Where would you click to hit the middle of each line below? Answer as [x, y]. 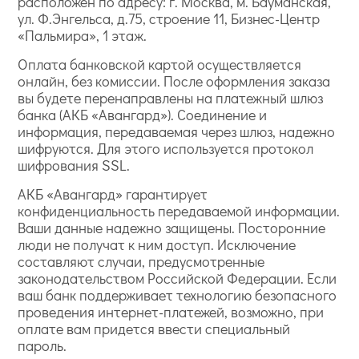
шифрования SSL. [74, 165]
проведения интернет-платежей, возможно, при [171, 312]
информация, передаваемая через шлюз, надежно [177, 132]
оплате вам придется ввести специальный [154, 329]
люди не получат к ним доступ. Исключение [157, 245]
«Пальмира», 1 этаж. [83, 36]
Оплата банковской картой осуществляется [160, 65]
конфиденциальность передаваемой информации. [179, 211]
